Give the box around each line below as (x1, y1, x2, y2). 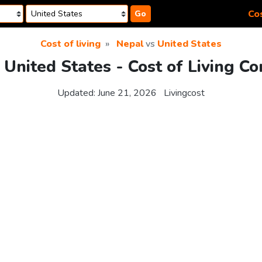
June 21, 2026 (98, 87, 157, 100)
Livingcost (164, 87, 205, 100)
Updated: (57, 87, 98, 100)
